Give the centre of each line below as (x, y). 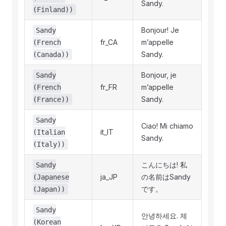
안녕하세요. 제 (164, 216)
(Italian (49, 132)
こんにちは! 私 (164, 165)
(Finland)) (53, 10)
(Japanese (51, 177)
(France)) (51, 99)
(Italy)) (49, 144)
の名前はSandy (166, 177)
